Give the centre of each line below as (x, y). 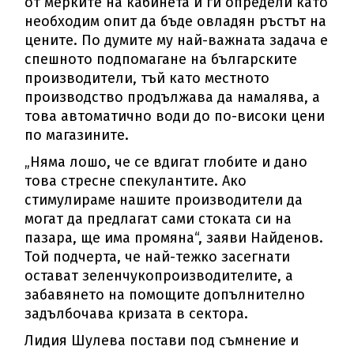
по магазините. (77, 136)
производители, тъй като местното (147, 79)
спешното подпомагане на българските (161, 60)
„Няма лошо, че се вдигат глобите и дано (166, 162)
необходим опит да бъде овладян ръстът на (176, 22)
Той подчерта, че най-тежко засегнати (158, 257)
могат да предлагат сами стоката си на (158, 219)
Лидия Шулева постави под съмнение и (162, 341)
